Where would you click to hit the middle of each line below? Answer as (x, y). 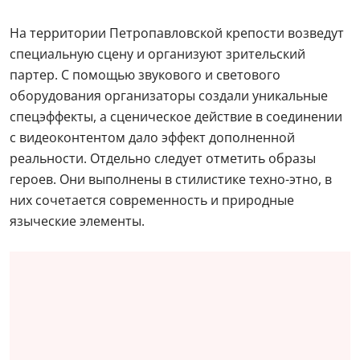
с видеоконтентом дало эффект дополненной (152, 137)
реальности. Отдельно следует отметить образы (163, 158)
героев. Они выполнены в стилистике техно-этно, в (171, 179)
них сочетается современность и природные (152, 200)
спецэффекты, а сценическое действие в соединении (176, 116)
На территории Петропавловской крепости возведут (177, 33)
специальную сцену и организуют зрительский (157, 53)
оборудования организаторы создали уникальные (169, 95)
